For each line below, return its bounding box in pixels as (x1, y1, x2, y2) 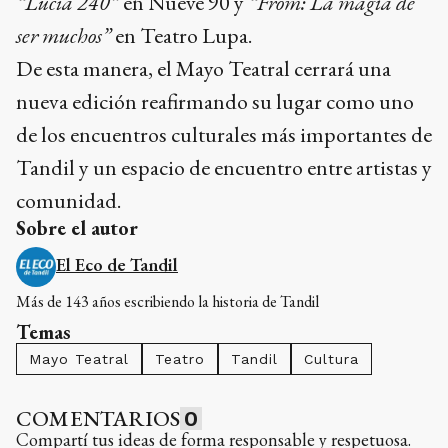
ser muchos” (16, 20, 111, 50)
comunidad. (16, 185, 121, 215)
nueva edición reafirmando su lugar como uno (16, 86, 414, 116)
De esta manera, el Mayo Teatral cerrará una (16, 53, 391, 83)
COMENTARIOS (16, 403, 181, 433)
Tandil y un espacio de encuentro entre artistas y (16, 152, 432, 182)
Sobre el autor (16, 214, 138, 241)
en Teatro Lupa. (111, 20, 252, 50)
